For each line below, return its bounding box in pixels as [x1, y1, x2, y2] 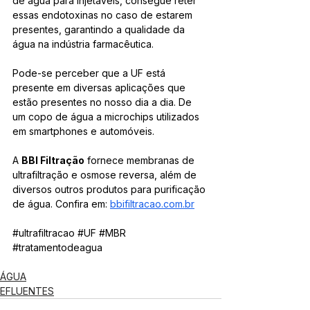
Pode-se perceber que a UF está [12, 67, 168, 79]
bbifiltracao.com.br [110, 198, 194, 210]
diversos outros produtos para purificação [12, 183, 208, 195]
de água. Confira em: [12, 198, 110, 210]
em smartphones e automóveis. [12, 125, 154, 137]
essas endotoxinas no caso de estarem [12, 9, 195, 21]
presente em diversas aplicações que [12, 82, 188, 93]
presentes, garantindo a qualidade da [12, 24, 188, 35]
